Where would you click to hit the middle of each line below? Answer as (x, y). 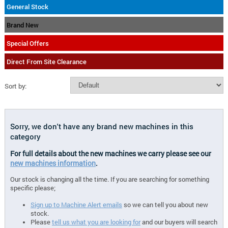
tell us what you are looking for (96, 222)
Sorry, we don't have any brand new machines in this (102, 126)
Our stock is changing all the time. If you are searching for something (109, 179)
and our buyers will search (179, 222)
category (25, 136)
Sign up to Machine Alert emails (76, 205)
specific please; (33, 188)
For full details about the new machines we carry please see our (110, 154)
